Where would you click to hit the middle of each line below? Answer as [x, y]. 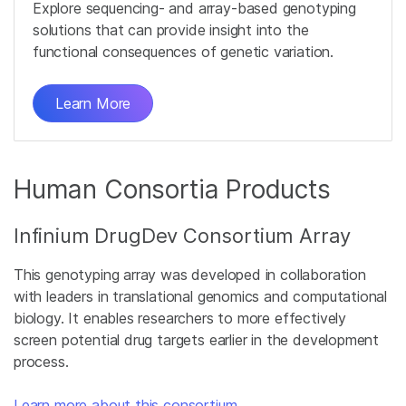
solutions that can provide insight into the [171, 30]
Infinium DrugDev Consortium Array [183, 236]
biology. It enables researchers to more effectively [180, 318]
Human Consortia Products [172, 189]
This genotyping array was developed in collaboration [190, 275]
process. [41, 362]
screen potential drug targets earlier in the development [197, 340]
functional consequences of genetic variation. [184, 52]
